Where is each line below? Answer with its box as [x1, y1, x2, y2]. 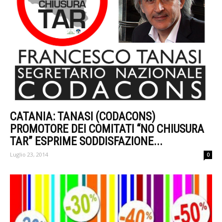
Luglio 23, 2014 [10, 151, 48, 159]
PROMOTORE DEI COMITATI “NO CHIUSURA [10, 122, 204, 136]
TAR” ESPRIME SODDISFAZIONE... [10, 135, 163, 149]
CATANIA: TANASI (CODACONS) [10, 110, 156, 124]
